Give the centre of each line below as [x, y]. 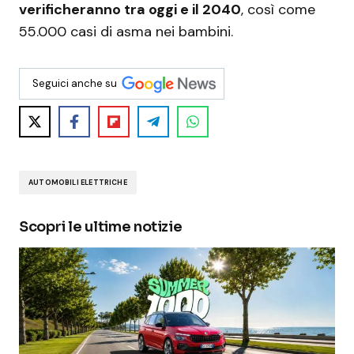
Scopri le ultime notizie [101, 227]
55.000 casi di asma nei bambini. [126, 32]
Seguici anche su [75, 83]
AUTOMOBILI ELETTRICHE [78, 182]
